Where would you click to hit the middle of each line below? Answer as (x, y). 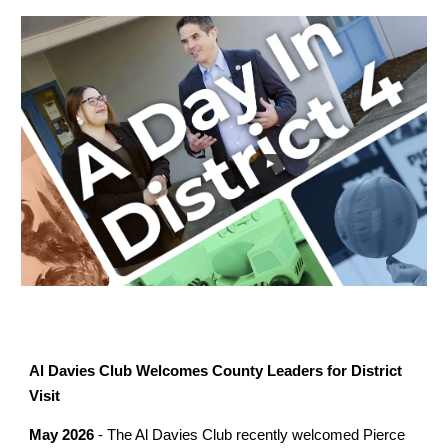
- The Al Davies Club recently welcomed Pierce (250, 435)
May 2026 (62, 435)
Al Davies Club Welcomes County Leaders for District (216, 370)
